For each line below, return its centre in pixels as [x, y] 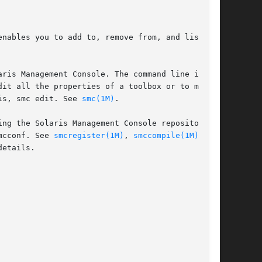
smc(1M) [98, 99]
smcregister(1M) [89, 136]
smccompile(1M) [166, 136]
